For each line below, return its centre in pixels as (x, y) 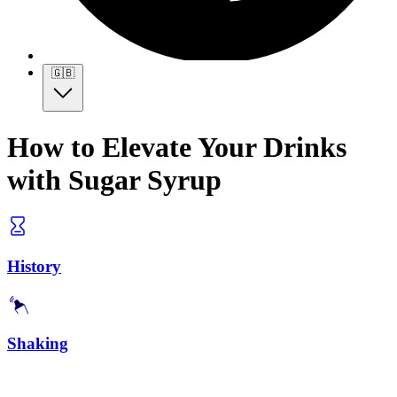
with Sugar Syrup (114, 179)
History (34, 266)
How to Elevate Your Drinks (177, 147)
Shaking (38, 344)
